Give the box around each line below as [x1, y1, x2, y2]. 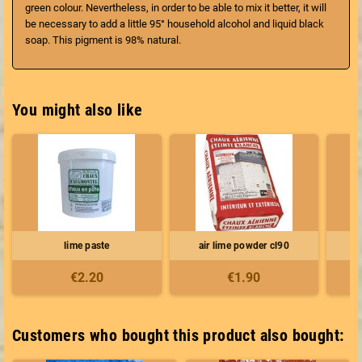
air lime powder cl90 [198, 239, 289, 251]
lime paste [64, 239, 110, 251]
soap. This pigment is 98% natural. [25, 33, 181, 46]
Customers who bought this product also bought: [12, 325, 344, 345]
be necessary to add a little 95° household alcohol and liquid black [25, 17, 324, 30]
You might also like [12, 99, 143, 120]
